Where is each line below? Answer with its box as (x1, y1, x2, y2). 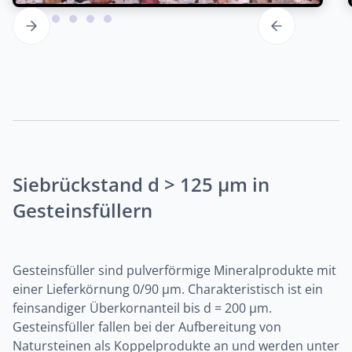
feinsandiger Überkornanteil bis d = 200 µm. (13, 299, 272, 317)
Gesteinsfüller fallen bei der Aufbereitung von (13, 318, 281, 335)
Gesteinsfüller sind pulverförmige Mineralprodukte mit (13, 262, 336, 279)
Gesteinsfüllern (13, 197, 152, 223)
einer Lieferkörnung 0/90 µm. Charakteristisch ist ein (13, 280, 323, 298)
